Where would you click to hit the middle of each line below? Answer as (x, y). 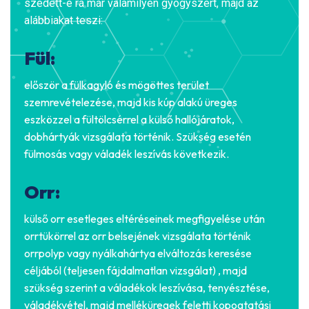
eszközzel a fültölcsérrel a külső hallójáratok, (129, 120)
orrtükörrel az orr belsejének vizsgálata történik (138, 236)
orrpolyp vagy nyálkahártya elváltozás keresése (138, 253)
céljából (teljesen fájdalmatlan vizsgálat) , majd (136, 271)
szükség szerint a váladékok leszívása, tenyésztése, (147, 288)
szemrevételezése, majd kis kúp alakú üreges (131, 102)
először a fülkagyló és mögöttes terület (117, 85)
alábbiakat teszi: (63, 21)
